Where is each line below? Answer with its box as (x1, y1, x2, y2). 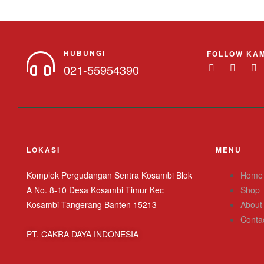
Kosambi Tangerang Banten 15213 (27, 198, 157, 210)
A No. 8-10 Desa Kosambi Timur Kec (27, 183, 164, 196)
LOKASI (27, 144, 60, 155)
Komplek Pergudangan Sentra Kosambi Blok (27, 169, 192, 181)
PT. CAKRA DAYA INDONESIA (27, 227, 138, 240)
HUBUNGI (64, 47, 105, 58)
